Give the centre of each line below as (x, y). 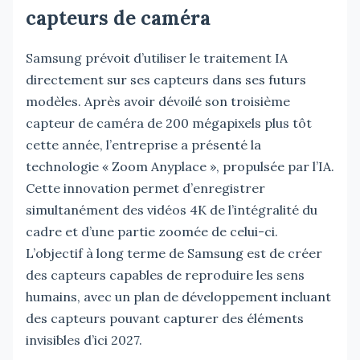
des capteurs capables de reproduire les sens (165, 274)
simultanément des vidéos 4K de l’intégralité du (172, 209)
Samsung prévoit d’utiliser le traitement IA (157, 57)
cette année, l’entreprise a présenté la (143, 144)
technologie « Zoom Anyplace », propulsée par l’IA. (180, 166)
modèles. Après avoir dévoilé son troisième (158, 101)
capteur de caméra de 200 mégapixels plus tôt (169, 123)
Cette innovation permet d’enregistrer (145, 188)
